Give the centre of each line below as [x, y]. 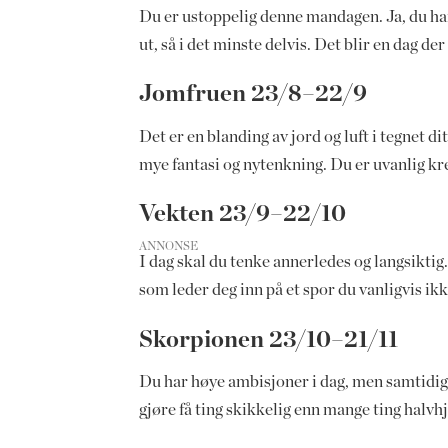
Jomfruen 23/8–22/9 [256, 93]
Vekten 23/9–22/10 [245, 213]
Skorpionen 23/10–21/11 [271, 339]
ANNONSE [169, 245]
